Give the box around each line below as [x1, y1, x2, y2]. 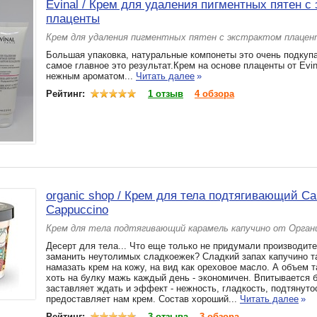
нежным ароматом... [46, 71, 136, 81]
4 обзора [195, 88, 234, 99]
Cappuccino [46, 203, 108, 217]
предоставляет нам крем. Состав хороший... [46, 294, 240, 304]
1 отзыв [148, 88, 183, 99]
